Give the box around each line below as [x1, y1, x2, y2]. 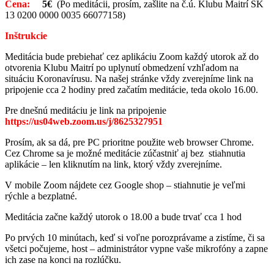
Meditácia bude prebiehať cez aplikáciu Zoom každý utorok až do [5, 51, 259, 62]
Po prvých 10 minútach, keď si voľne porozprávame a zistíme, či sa [5, 232, 265, 243]
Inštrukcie [5, 30, 47, 41]
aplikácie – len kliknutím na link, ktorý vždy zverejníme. [5, 158, 222, 169]
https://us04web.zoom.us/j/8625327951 [5, 116, 163, 127]
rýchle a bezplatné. [5, 190, 77, 201]
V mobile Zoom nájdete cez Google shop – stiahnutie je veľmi [5, 179, 245, 190]
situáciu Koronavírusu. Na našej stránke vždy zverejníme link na [5, 73, 253, 84]
